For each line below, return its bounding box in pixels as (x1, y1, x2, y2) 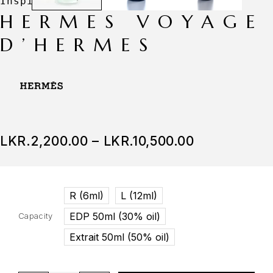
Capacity (18, 211, 53, 221)
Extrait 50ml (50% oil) (69, 231, 169, 244)
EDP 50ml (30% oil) (69, 210, 160, 223)
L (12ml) (121, 190, 157, 202)
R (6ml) (69, 190, 104, 202)
